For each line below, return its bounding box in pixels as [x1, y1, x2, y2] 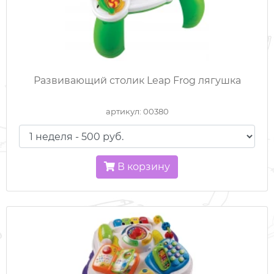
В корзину [115, 161, 170, 172]
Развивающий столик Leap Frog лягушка [33, 75, 241, 86]
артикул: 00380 [105, 107, 169, 116]
